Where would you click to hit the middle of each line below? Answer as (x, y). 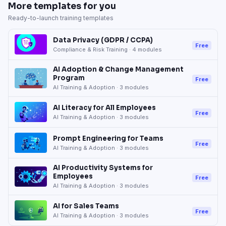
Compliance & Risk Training (90, 49)
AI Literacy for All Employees (104, 107)
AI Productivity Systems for (103, 168)
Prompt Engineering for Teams (108, 138)
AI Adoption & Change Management (118, 69)
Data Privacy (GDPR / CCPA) (103, 40)
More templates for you (62, 6)
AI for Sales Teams (86, 206)
